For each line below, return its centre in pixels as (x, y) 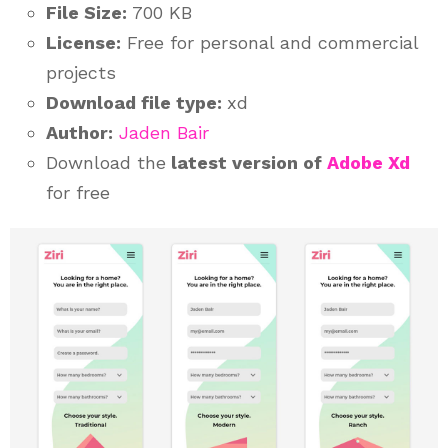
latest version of (246, 162)
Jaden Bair (164, 132)
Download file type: (136, 102)
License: (83, 42)
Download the (106, 162)
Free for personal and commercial (269, 42)
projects (81, 72)
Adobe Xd (368, 162)
